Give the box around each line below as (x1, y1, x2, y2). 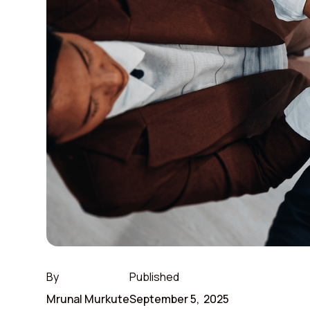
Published (129, 268, 180, 284)
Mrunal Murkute (46, 291, 130, 307)
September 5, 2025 (129, 291, 230, 307)
